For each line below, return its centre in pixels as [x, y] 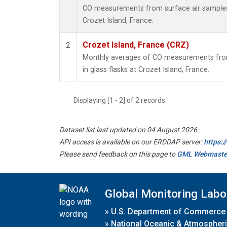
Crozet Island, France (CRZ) [136, 45]
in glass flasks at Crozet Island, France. [146, 70]
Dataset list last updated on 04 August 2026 [128, 130]
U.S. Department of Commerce [168, 211]
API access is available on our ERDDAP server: [131, 142]
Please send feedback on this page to [118, 154]
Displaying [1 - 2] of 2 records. [123, 101]
